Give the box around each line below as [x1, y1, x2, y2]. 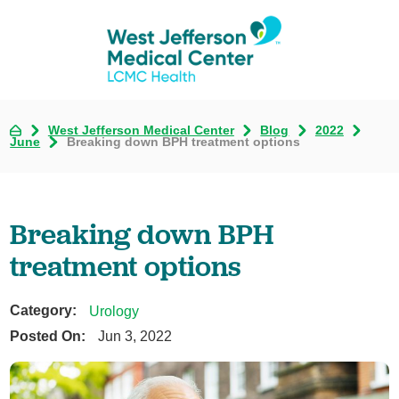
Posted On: [10, 328, 86, 345]
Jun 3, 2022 [97, 328, 172, 345]
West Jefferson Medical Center [47, 124, 234, 137]
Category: [10, 302, 77, 319]
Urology [88, 302, 139, 319]
